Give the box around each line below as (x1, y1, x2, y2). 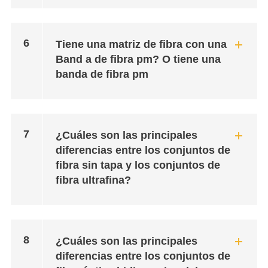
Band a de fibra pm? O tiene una (55, 53, 221, 65)
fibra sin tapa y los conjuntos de (55, 159, 220, 171)
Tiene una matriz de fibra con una (55, 38, 227, 50)
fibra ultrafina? (55, 174, 131, 186)
